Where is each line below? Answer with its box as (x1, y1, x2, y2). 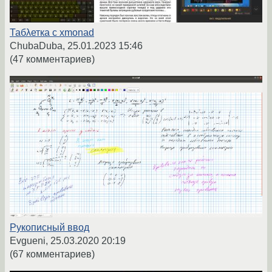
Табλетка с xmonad (10, 27, 94, 38)
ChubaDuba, (10, 40, 67, 51)
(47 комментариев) (10, 53, 95, 64)
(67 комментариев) (10, 249, 95, 260)
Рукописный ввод (10, 222, 89, 233)
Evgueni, (10, 236, 50, 246)
